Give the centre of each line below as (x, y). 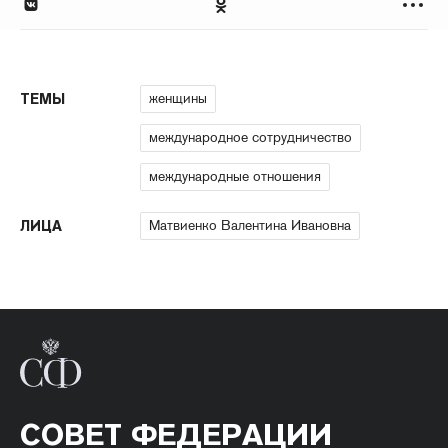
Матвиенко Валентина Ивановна (250, 225)
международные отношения (235, 176)
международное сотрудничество (250, 137)
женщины (178, 98)
